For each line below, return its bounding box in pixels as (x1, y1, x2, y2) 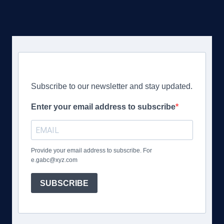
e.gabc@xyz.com (31, 156, 77, 164)
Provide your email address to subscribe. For (31, 147, 152, 154)
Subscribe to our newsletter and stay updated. (31, 82, 192, 91)
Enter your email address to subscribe (31, 102, 175, 111)
